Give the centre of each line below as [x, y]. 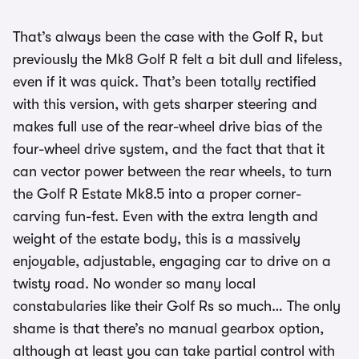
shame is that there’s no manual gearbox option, [168, 329]
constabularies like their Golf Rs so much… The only [177, 307]
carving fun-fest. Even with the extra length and [165, 217]
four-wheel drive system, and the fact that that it [169, 149]
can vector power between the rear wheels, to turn [172, 172]
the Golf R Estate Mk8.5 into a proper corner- [157, 194]
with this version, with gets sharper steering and [165, 105]
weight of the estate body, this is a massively [157, 239]
